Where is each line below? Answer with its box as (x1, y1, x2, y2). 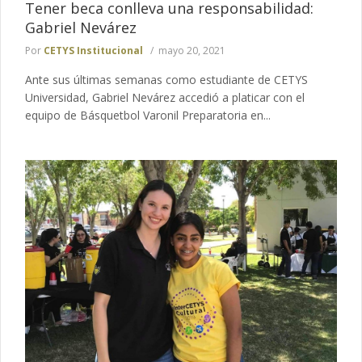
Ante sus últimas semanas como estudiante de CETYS (25, 72, 308, 88)
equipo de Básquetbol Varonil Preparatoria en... (25, 107, 271, 124)
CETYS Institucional (44, 44, 143, 58)
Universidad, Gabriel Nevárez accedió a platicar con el (25, 90, 305, 106)
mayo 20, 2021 (158, 44, 225, 58)
